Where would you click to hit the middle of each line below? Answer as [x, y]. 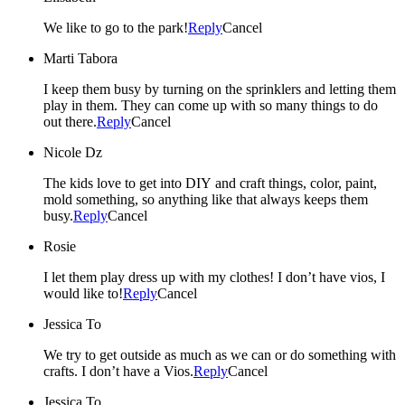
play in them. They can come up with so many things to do [211, 106]
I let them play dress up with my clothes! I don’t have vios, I [214, 278]
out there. [70, 122]
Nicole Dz [73, 153]
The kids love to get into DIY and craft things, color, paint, [210, 184]
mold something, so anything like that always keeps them [206, 200]
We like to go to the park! [116, 28]
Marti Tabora [80, 59]
